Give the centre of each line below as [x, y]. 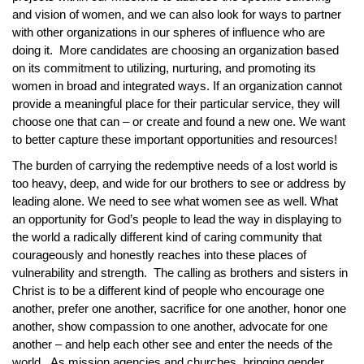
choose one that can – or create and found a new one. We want [179, 121]
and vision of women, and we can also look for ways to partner [177, 14]
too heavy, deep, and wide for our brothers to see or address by [179, 183]
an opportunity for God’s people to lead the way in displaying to [177, 219]
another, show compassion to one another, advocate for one [170, 326]
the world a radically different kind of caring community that [167, 237]
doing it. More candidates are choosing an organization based [175, 50]
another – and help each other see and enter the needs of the [172, 344]
